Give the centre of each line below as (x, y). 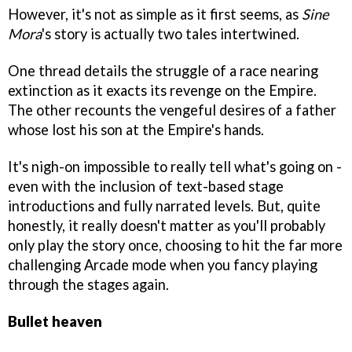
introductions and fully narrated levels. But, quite (164, 205)
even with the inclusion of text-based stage (146, 186)
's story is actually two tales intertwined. (170, 34)
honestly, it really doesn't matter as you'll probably (167, 225)
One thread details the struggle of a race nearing (163, 70)
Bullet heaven (55, 321)
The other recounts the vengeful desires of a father (172, 110)
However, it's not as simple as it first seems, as (155, 14)
